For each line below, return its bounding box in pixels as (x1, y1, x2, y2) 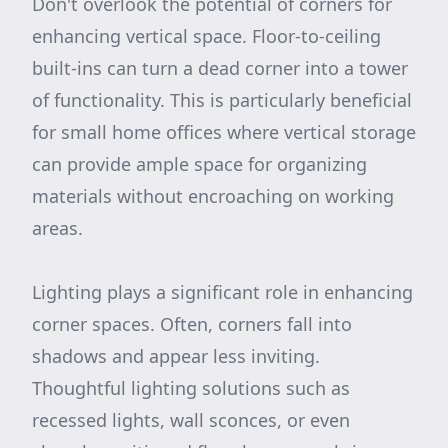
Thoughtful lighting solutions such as (32, 376, 350, 400)
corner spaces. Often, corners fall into (32, 312, 352, 336)
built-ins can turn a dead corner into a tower (32, 56, 408, 80)
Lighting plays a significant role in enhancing (32, 280, 413, 304)
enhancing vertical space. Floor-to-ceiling (32, 24, 381, 48)
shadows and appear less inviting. (32, 344, 320, 368)
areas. (32, 216, 83, 240)
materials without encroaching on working (32, 184, 394, 208)
